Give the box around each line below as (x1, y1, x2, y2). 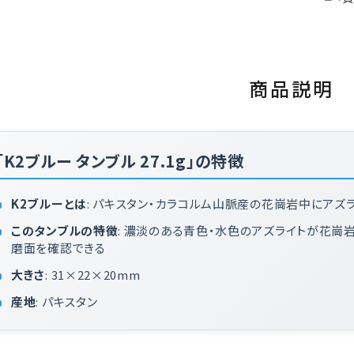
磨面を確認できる (11, 239, 106, 256)
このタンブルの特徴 (11, 222, 119, 239)
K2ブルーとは (11, 195, 87, 212)
